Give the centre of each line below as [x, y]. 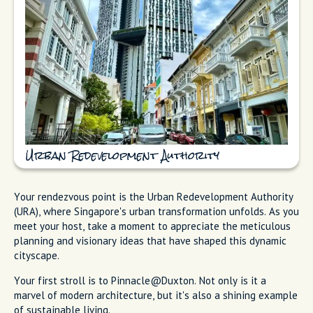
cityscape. [37, 256]
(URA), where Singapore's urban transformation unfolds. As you [156, 212]
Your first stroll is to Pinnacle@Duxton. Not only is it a [140, 281]
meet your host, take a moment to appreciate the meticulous [152, 226]
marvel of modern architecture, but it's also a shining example [156, 296]
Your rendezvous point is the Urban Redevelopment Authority [154, 197]
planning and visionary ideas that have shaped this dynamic [150, 241]
